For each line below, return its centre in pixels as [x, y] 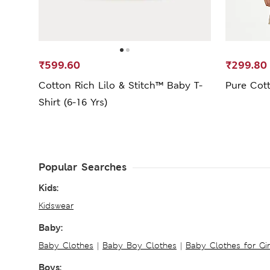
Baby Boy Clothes [140, 245]
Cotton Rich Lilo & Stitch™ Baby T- [121, 85]
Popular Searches [83, 167]
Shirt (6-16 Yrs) [73, 102]
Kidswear [56, 205]
